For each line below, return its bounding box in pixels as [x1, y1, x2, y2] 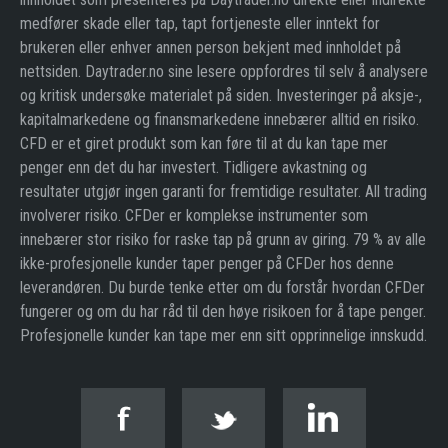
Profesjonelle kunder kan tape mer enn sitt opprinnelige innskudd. [20, 325, 427, 345]
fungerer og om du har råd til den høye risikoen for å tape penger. [20, 301, 426, 321]
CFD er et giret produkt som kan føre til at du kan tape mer [20, 133, 388, 153]
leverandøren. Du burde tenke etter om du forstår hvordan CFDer [20, 277, 425, 297]
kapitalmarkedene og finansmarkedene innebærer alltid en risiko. [20, 109, 419, 129]
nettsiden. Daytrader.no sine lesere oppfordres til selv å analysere [20, 61, 428, 81]
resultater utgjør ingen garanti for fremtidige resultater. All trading [20, 181, 427, 201]
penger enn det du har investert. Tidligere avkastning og [20, 157, 367, 177]
